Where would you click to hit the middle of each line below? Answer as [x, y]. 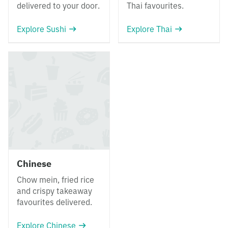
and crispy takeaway [54, 191]
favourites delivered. [54, 202]
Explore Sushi [41, 29]
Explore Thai [149, 29]
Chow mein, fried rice [55, 180]
